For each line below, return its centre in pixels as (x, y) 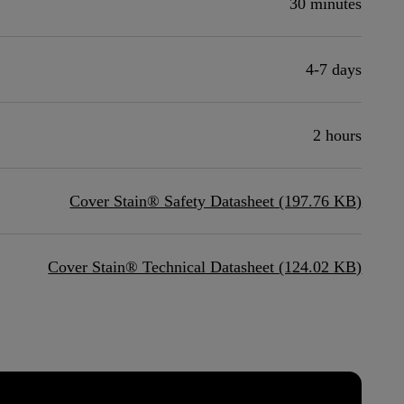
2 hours (338, 135)
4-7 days (334, 69)
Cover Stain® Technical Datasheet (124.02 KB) (205, 267)
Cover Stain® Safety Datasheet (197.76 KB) (216, 201)
